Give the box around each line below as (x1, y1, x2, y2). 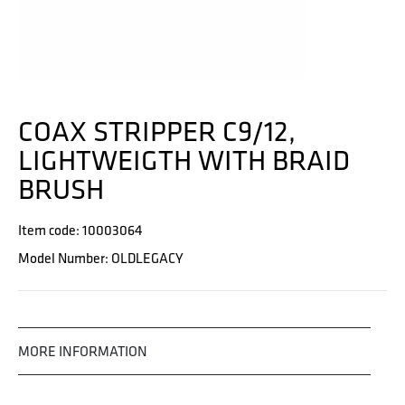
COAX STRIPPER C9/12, (18, 112, 296, 149)
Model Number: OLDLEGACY (18, 249, 184, 268)
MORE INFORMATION (18, 342, 147, 361)
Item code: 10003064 (18, 221, 142, 240)
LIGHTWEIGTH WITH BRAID (18, 141, 350, 178)
